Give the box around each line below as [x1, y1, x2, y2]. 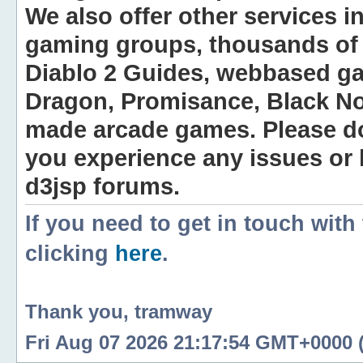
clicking [25, 241, 115, 266]
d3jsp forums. [25, 173, 180, 199]
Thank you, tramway [25, 300, 212, 322]
